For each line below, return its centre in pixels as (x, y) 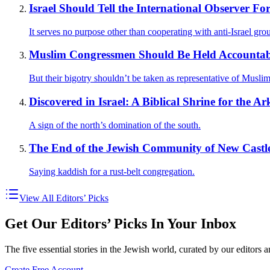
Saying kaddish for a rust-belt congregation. (112, 171)
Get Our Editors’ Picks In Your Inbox (121, 223)
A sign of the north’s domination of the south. (115, 125)
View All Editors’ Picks (64, 198)
